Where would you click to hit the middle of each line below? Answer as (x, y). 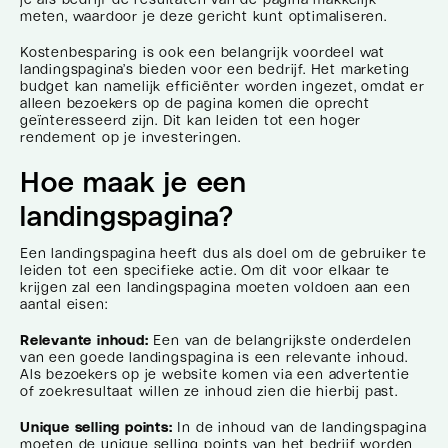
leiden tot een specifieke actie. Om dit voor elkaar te (205, 270)
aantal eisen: (64, 304)
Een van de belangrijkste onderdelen (282, 340)
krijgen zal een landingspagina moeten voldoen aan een (215, 287)
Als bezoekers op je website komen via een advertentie (215, 374)
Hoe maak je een (134, 181)
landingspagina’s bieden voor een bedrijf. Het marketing (215, 69)
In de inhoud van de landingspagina (299, 426)
